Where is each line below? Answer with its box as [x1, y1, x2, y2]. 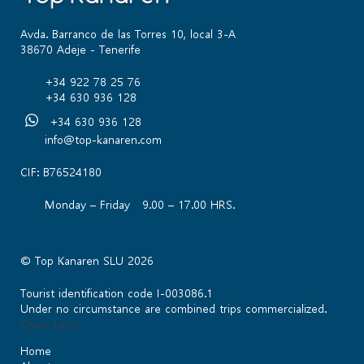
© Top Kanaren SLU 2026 [20, 253, 154, 269]
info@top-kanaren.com [45, 132, 162, 148]
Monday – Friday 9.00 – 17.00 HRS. [45, 197, 235, 213]
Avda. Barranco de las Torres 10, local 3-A [20, 26, 236, 42]
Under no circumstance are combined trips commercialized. [20, 301, 327, 317]
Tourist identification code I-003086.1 [20, 285, 213, 301]
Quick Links [20, 316, 79, 332]
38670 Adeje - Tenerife [20, 41, 141, 58]
